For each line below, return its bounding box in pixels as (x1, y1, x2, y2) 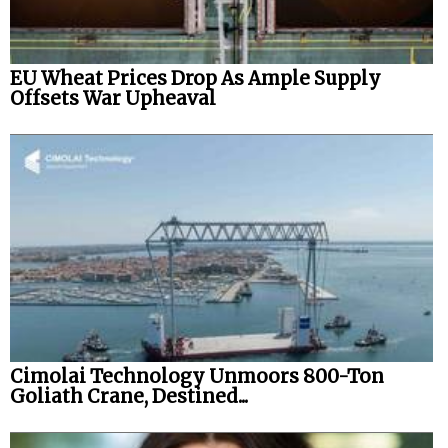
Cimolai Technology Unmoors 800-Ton (10, 364, 384, 388)
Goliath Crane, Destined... (10, 384, 248, 408)
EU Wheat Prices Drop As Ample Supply (10, 67, 381, 91)
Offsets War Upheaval (10, 87, 216, 111)
